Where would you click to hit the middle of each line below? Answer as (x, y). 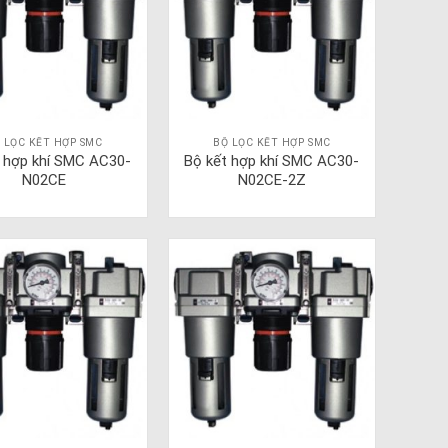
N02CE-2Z (271, 180)
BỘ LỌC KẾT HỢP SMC (272, 143)
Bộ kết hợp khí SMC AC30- (272, 161)
